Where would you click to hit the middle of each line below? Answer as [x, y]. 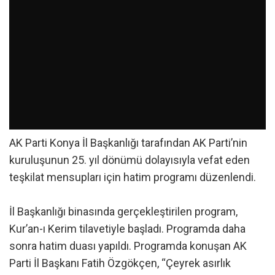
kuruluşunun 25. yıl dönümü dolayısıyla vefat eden [130, 160]
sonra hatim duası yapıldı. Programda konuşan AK [128, 246]
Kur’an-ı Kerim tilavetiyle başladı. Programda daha [127, 229]
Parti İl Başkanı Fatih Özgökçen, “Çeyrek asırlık [120, 263]
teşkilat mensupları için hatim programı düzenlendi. [133, 177]
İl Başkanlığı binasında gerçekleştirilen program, [123, 212]
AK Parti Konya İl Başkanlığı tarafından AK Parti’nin [128, 143]
